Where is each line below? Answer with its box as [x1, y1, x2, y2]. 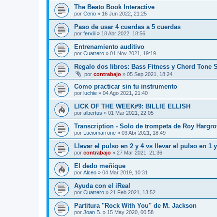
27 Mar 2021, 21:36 [117, 149, 162, 155]
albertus [83, 109, 102, 116]
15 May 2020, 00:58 [107, 209, 154, 215]
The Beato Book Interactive [74, 3, 155, 11]
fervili [83, 30, 95, 36]
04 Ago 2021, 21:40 [103, 90, 148, 96]
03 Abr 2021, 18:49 [122, 129, 166, 136]
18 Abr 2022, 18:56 [101, 30, 145, 36]
